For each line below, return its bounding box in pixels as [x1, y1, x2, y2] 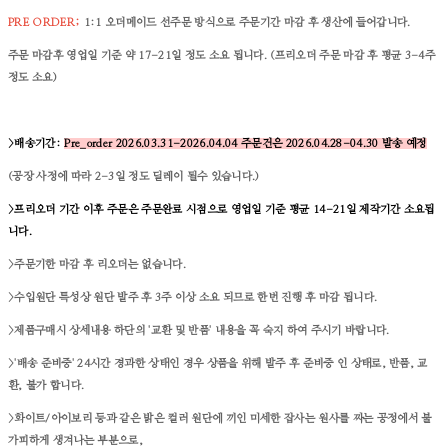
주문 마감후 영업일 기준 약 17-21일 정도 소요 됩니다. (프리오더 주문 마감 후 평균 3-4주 [8, 50, 436, 62]
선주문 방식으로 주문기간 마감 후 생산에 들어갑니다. [159, 17, 411, 29]
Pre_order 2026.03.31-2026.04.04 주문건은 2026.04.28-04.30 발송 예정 [64, 138, 427, 150]
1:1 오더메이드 [80, 17, 160, 29]
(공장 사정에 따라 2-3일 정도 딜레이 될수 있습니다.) [8, 171, 260, 183]
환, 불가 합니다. [8, 380, 85, 392]
